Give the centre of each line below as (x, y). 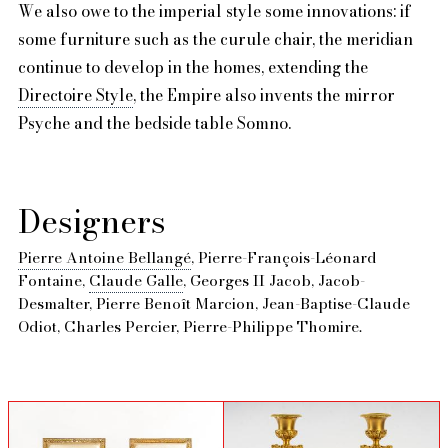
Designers (91, 221)
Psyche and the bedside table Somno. (154, 122)
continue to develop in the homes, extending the (192, 66)
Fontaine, (53, 280)
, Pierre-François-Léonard (283, 257)
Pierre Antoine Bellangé (104, 257)
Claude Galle (135, 280)
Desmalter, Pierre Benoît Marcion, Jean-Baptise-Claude (213, 303)
